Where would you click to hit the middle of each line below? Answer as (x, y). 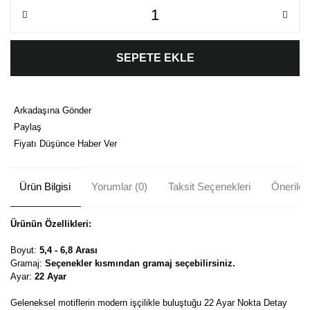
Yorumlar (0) (119, 186)
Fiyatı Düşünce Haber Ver (65, 143)
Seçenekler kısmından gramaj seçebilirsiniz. (140, 263)
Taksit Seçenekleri (209, 186)
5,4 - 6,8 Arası (69, 250)
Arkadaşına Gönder (53, 110)
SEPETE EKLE (155, 57)
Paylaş (28, 127)
